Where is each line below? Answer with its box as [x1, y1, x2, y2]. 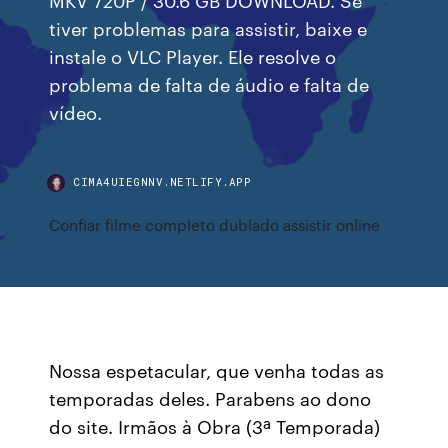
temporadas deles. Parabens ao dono [49, 385, 372, 411]
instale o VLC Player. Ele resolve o [49, 43, 337, 68]
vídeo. [49, 99, 103, 124]
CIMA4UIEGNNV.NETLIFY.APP [73, 174, 252, 189]
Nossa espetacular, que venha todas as [49, 357, 385, 383]
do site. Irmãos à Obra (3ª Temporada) [49, 413, 381, 439]
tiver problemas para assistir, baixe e [49, 15, 368, 40]
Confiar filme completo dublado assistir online [49, 214, 381, 235]
